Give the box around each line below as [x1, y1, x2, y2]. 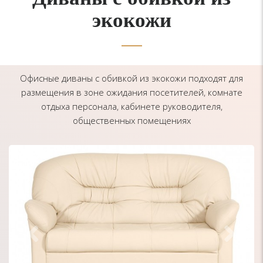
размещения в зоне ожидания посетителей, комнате [21, 86, 242, 99]
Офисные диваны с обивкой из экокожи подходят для [20, 72, 243, 85]
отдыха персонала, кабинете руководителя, [41, 100, 222, 113]
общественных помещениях [72, 114, 191, 127]
